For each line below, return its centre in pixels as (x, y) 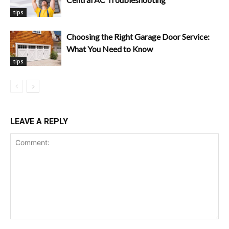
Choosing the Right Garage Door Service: (138, 36)
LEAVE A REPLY (39, 121)
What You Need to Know (110, 49)
